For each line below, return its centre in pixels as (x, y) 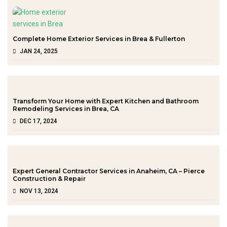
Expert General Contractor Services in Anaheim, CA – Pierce (109, 171)
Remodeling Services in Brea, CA (66, 108)
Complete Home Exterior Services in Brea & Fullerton (99, 39)
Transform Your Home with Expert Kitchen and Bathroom (106, 101)
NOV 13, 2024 (39, 191)
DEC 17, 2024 (39, 121)
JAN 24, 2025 (39, 51)
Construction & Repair (49, 178)
